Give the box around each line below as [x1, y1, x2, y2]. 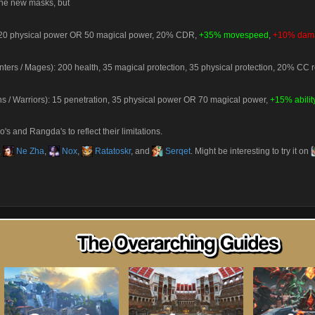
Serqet [163, 146, 191, 156]
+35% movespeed [199, 30, 269, 40]
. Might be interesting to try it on [191, 146, 311, 156]
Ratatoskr [93, 146, 131, 156]
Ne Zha [14, 146, 44, 156]
